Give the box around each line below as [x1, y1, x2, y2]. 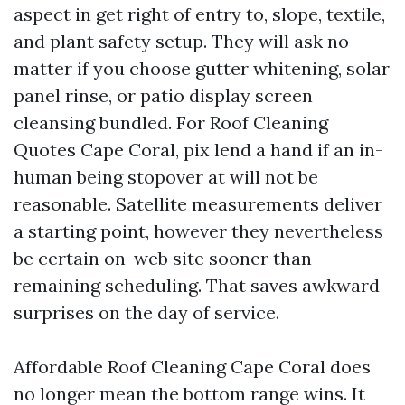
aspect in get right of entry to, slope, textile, [14, 3, 385, 25]
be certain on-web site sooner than [14, 247, 312, 269]
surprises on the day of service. [14, 301, 279, 324]
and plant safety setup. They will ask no [14, 30, 349, 52]
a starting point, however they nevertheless [14, 220, 383, 242]
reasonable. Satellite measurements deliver [14, 193, 382, 215]
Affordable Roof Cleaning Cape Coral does [14, 355, 371, 378]
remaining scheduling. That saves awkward [14, 274, 380, 297]
